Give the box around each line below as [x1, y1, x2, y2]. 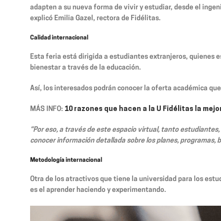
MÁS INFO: [30, 105, 65, 113]
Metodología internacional [30, 157, 102, 163]
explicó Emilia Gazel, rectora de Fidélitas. [30, 14, 161, 22]
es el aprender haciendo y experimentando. [30, 186, 166, 194]
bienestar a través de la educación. [30, 64, 141, 72]
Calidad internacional [30, 35, 88, 41]
